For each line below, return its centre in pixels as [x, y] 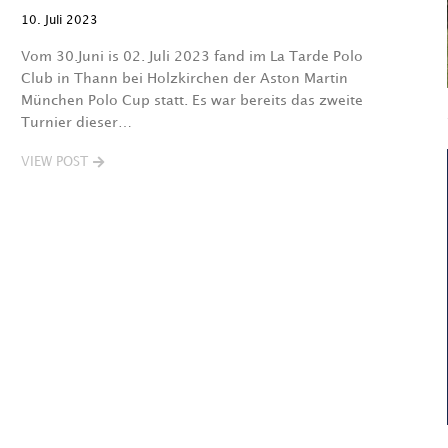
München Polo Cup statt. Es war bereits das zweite [191, 100]
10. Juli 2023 [59, 20]
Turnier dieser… [76, 122]
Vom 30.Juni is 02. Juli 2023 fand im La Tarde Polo [191, 56]
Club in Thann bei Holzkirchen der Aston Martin [184, 78]
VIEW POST [54, 162]
